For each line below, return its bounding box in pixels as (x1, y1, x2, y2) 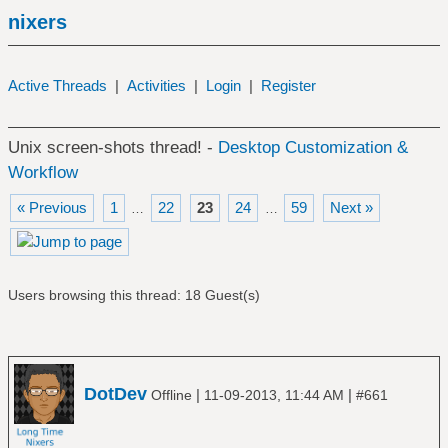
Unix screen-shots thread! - (7, 138, 218, 157)
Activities (126, 77, 186, 94)
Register (260, 77, 316, 94)
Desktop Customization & (217, 138, 408, 157)
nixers (7, 11, 67, 33)
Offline (147, 386, 196, 403)
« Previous (17, 199, 88, 217)
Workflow (7, 163, 78, 182)
